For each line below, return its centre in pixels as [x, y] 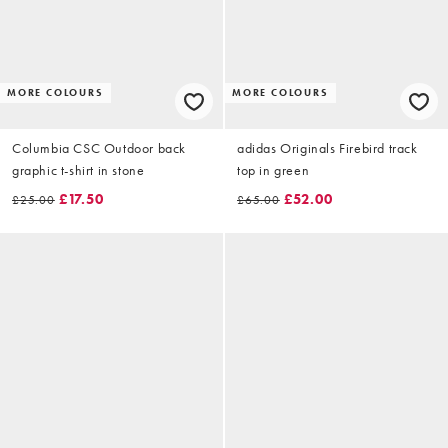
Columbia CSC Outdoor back [99, 148]
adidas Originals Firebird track [327, 148]
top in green [273, 170]
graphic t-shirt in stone [78, 170]
